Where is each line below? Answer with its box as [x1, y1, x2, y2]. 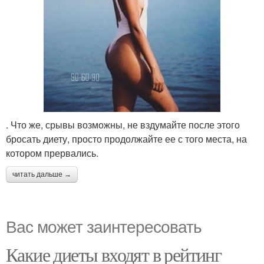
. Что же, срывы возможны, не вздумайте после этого [6, 118, 240, 132]
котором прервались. [6, 146, 98, 160]
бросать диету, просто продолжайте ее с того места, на [6, 132, 247, 146]
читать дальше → [12, 170, 71, 179]
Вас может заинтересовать [6, 214, 202, 238]
